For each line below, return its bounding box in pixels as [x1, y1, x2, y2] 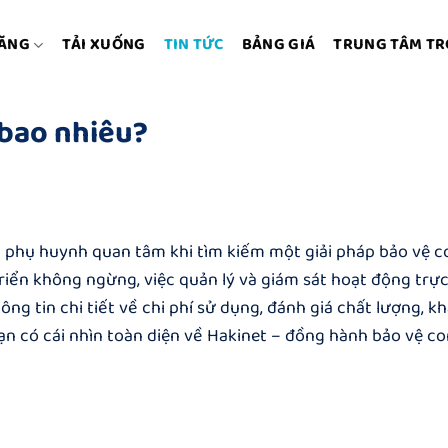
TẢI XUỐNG [61, 32, 146, 57]
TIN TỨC [163, 32, 224, 57]
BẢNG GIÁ [241, 32, 316, 57]
